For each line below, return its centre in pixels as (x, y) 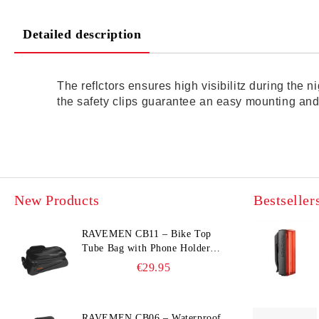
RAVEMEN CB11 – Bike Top (146, 234)
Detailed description (82, 34)
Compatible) (109, 277)
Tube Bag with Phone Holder (146, 248)
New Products (57, 200)
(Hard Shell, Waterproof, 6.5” (148, 262)
